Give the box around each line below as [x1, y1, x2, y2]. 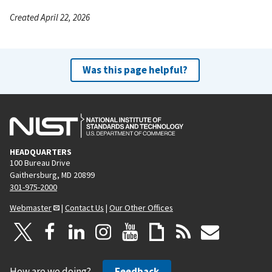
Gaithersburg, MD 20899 [10, 169, 95, 180]
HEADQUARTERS [10, 146, 72, 157]
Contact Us [65, 202, 104, 213]
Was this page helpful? [82, 63, 188, 76]
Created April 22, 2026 [10, 11, 90, 23]
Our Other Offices [109, 202, 173, 213]
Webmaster [10, 202, 52, 213]
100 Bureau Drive [10, 157, 70, 168]
